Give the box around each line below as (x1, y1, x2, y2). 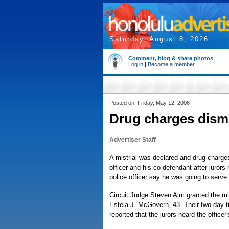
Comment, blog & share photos (128, 55, 213, 61)
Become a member (148, 61, 195, 67)
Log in (128, 61, 143, 67)
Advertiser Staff (109, 136, 156, 143)
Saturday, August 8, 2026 (109, 35, 209, 43)
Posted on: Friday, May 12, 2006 (109, 100, 190, 106)
